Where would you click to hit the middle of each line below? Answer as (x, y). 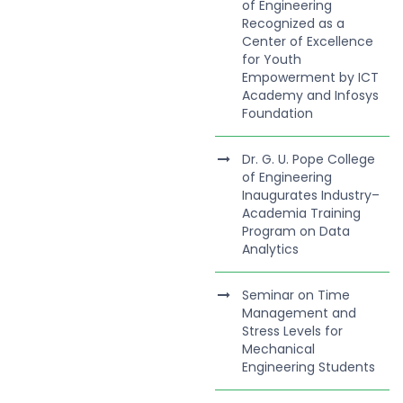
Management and (300, 313)
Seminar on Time (296, 295)
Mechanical (279, 349)
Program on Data (296, 231)
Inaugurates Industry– (311, 195)
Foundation (278, 113)
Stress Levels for (293, 331)
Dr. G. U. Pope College (309, 159)
